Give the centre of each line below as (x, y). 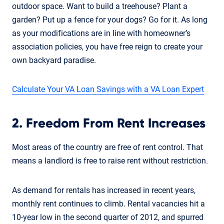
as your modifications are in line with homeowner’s (101, 33)
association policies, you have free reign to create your (107, 46)
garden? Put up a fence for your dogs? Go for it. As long (110, 19)
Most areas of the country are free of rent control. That (107, 147)
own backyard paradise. (54, 60)
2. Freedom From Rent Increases (109, 123)
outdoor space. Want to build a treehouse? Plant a (100, 6)
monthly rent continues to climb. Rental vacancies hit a (108, 203)
